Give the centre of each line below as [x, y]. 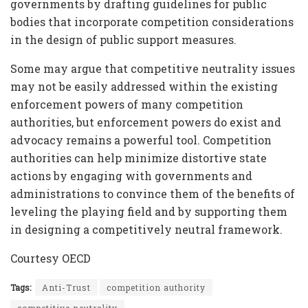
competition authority [156, 287]
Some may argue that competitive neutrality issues [153, 68]
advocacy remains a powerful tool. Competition [141, 140]
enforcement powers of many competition [127, 104]
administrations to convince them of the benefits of [153, 193]
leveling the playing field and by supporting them [149, 211]
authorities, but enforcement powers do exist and [146, 122]
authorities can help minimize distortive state [139, 157]
